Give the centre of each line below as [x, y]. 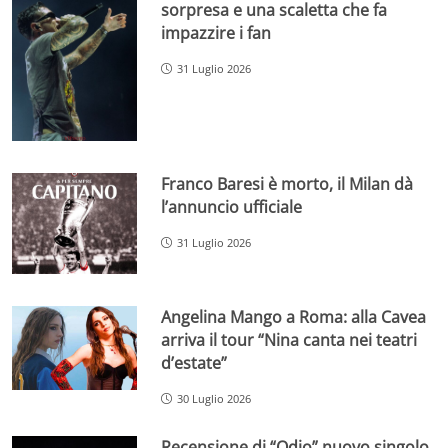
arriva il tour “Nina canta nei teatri [289, 340]
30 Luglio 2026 [214, 399]
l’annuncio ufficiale [232, 206]
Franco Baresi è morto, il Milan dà [287, 183]
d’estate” [194, 363]
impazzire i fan [216, 33]
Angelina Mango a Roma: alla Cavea [294, 317]
